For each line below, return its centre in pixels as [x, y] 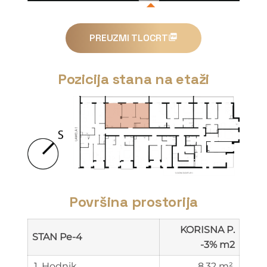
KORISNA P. [207, 229]
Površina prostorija [133, 201]
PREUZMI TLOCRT [129, 38]
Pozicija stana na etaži [133, 79]
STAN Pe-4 [57, 237]
